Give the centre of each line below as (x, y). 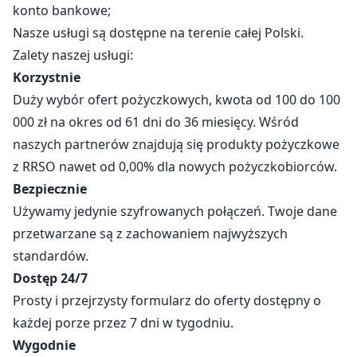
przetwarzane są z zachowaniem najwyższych (150, 233)
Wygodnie (44, 345)
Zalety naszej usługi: (73, 55)
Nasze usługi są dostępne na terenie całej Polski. (158, 32)
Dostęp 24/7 (50, 278)
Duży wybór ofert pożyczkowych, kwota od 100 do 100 (177, 99)
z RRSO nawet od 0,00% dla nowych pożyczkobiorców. (175, 166)
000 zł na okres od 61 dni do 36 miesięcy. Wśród (156, 122)
